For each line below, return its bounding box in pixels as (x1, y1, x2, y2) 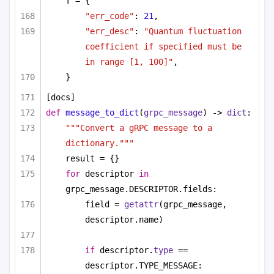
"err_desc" (85, 26, 134, 36)
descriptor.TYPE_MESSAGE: (85, 261, 202, 271)
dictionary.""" (65, 138, 134, 148)
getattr (124, 199, 158, 210)
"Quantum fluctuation (144, 26, 242, 36)
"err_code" (85, 10, 134, 21)
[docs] (46, 92, 75, 102)
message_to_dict (65, 107, 139, 117)
